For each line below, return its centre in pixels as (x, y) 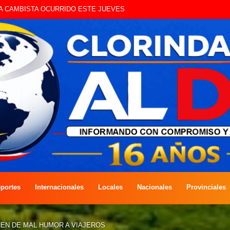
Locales (110, 187)
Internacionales (59, 187)
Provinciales (206, 187)
